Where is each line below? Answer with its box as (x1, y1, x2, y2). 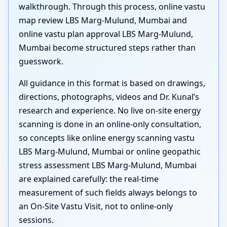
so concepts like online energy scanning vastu (19, 132, 195, 144)
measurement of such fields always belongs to (19, 187, 197, 199)
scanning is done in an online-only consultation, (19, 119, 201, 130)
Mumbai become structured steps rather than (19, 42, 196, 54)
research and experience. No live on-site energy (19, 105, 201, 117)
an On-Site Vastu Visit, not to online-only (19, 201, 173, 212)
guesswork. (19, 56, 63, 67)
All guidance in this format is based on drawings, (19, 78, 205, 89)
